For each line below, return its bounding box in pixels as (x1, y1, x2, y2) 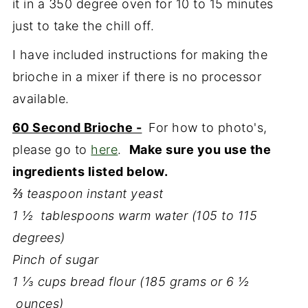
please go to (12, 142, 91, 157)
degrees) (12, 230, 65, 245)
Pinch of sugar (12, 252, 99, 267)
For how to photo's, (144, 120, 267, 135)
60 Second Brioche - (12, 120, 142, 135)
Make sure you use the (129, 142, 272, 157)
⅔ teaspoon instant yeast (12, 186, 164, 201)
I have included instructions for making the (12, 47, 268, 62)
